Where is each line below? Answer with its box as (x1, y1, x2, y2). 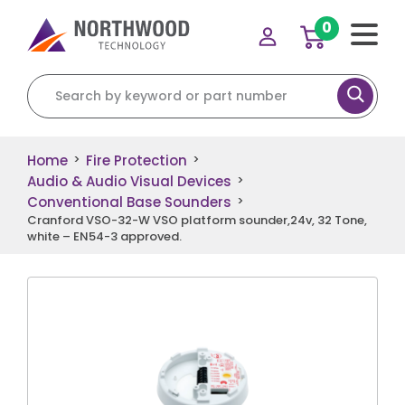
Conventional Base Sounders (27, 192, 231, 212)
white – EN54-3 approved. (27, 227, 182, 245)
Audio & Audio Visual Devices (27, 171, 231, 191)
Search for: (26, 73, 105, 92)
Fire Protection (86, 150, 187, 170)
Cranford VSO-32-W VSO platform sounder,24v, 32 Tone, (27, 211, 367, 229)
